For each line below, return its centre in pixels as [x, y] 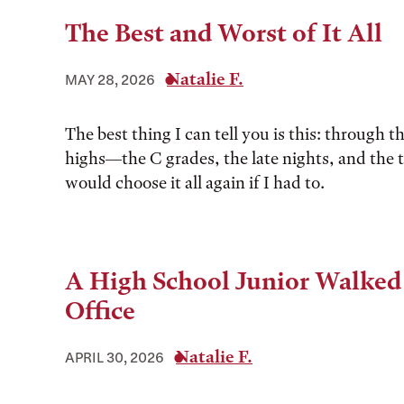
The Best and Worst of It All [224, 33]
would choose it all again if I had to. [195, 183]
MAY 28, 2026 [110, 79]
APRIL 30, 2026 [115, 357]
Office [100, 311]
